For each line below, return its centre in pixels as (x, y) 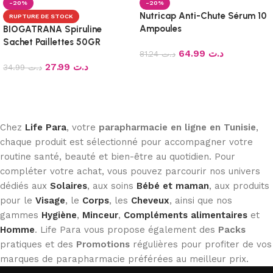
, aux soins (112, 186)
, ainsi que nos (201, 200)
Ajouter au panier (180, 71)
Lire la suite (34, 84)
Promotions (103, 244)
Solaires (69, 186)
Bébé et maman (173, 186)
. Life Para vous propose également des (126, 229)
